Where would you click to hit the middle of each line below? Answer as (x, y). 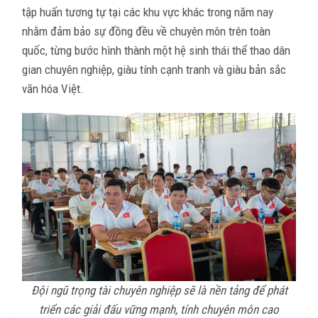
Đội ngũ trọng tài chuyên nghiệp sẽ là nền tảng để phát (159, 291)
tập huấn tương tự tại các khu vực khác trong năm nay (148, 12)
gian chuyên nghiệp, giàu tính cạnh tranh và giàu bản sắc (154, 69)
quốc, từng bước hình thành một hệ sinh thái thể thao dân (156, 50)
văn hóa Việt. (53, 88)
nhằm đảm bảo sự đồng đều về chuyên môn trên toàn (146, 31)
